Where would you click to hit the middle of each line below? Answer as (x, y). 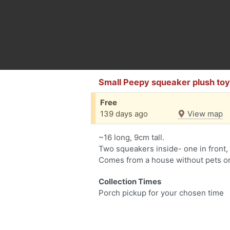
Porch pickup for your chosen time (161, 193)
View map (204, 114)
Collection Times (130, 181)
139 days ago (124, 114)
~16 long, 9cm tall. (131, 137)
